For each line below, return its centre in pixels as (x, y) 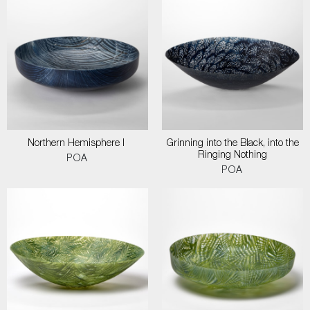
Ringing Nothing (232, 156)
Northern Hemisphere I (77, 144)
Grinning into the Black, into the (232, 144)
